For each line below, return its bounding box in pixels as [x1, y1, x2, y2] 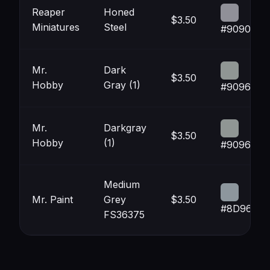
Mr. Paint [32, 193, 73, 206]
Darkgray [104, 122, 146, 134]
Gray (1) [104, 79, 140, 91]
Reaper [32, 6, 65, 18]
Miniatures [32, 21, 80, 33]
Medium [104, 178, 140, 190]
